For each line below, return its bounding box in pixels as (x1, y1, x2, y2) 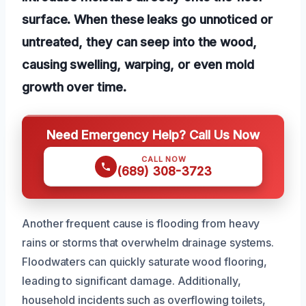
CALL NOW (141, 154, 186, 164)
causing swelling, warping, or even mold (22, 56, 254, 72)
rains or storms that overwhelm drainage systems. (22, 235, 275, 249)
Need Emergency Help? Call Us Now (46, 126, 260, 142)
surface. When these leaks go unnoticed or (22, 11, 273, 27)
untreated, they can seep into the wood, (22, 33, 257, 49)
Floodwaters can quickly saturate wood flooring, (22, 254, 268, 268)
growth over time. (22, 79, 126, 94)
